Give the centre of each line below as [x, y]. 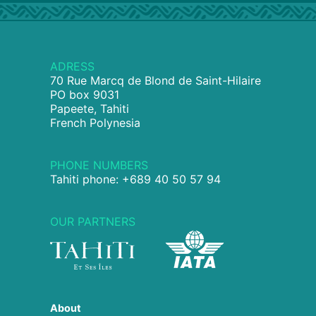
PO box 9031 [85, 95]
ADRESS [72, 67]
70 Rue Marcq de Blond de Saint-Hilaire [156, 81]
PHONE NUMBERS [99, 165]
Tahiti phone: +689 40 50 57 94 [135, 180]
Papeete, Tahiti [90, 109]
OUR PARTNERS [93, 222]
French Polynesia [95, 123]
